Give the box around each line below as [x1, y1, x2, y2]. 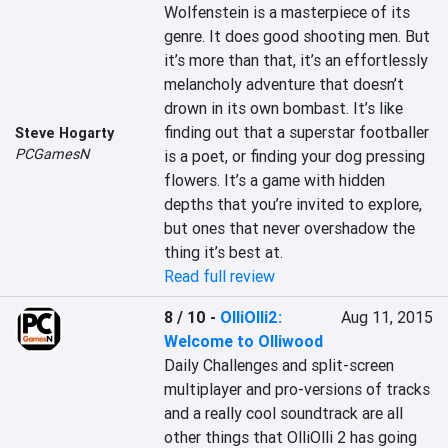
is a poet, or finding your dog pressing [164, 146, 426, 166]
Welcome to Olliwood [164, 331, 324, 351]
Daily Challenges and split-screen [164, 355, 395, 375]
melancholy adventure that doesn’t [164, 74, 405, 94]
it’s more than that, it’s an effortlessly [164, 50, 429, 70]
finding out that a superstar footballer [164, 122, 430, 142]
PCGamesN [15, 145, 89, 163]
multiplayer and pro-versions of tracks [164, 379, 431, 399]
